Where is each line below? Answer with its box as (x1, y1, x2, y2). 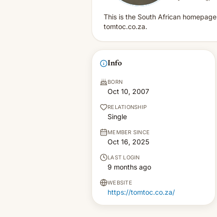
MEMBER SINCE (108, 129, 150, 136)
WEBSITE (108, 179, 132, 186)
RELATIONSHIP (108, 104, 147, 110)
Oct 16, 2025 (108, 138, 149, 146)
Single (108, 112, 127, 121)
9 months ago (108, 163, 151, 171)
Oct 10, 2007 (108, 87, 149, 95)
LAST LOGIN (108, 154, 140, 161)
